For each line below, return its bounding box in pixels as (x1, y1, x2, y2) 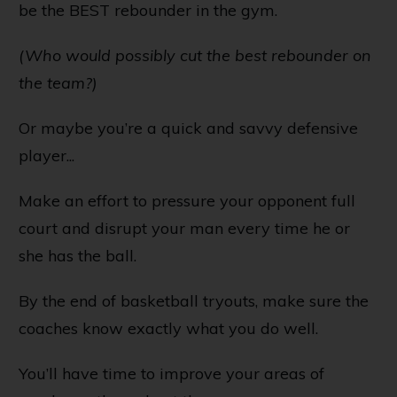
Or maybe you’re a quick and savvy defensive (19, 117, 358, 138)
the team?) (19, 72, 97, 93)
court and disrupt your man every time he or (19, 217, 350, 238)
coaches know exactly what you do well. (19, 317, 318, 339)
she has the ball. (19, 245, 136, 266)
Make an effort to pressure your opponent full (19, 190, 355, 211)
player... (19, 144, 74, 166)
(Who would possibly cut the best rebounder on (19, 44, 371, 66)
